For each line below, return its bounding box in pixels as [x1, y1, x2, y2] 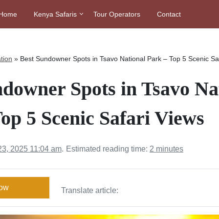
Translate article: [61, 186, 119, 195]
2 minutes [150, 145, 183, 153]
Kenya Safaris [33, 10, 77, 18]
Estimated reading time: [66, 145, 150, 153]
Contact [156, 10, 181, 18]
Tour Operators [93, 10, 140, 18]
